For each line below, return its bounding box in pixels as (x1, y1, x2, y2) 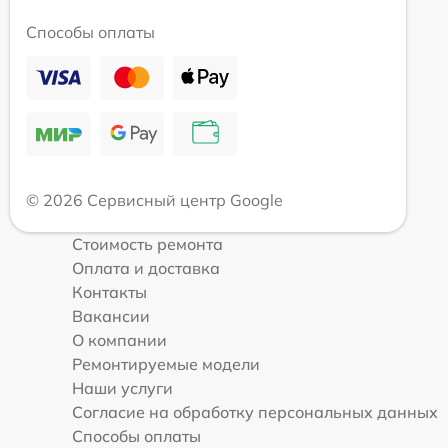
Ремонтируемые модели (72, 354, 260, 375)
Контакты (72, 282, 147, 303)
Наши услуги (72, 378, 173, 399)
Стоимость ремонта (72, 234, 223, 255)
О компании (72, 330, 167, 351)
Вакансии (72, 306, 150, 327)
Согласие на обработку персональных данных (72, 402, 438, 423)
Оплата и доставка (72, 258, 220, 279)
